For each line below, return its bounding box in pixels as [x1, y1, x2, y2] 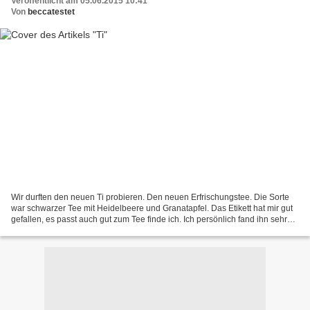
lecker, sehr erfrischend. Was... [11, 225, 125, 235]
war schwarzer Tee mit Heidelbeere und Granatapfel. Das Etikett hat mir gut [11, 203, 293, 213]
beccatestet [28, 7, 75, 17]
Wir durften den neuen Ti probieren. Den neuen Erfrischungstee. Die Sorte [11, 192, 289, 202]
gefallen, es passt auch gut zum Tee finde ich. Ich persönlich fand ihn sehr [11, 214, 287, 224]
